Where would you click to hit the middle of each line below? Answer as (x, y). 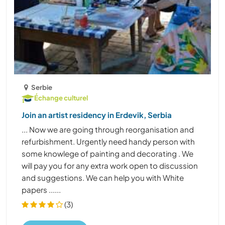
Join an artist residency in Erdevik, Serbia (97, 115)
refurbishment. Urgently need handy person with (108, 141)
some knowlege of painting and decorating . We (107, 153)
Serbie (42, 87)
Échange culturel (61, 97)
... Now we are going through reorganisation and (108, 129)
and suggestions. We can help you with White (103, 177)
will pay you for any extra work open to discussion (110, 165)
